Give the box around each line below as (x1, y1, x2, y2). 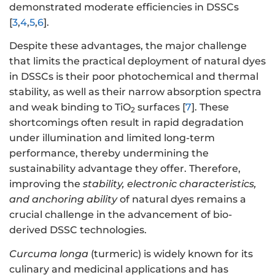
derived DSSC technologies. (9, 224, 147, 236)
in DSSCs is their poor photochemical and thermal (9, 71, 258, 83)
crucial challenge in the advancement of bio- (9, 209, 232, 221)
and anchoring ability (9, 193, 117, 206)
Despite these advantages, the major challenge (9, 40, 247, 52)
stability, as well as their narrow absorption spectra (9, 86, 261, 98)
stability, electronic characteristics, (83, 178, 257, 190)
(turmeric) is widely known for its (88, 247, 253, 260)
